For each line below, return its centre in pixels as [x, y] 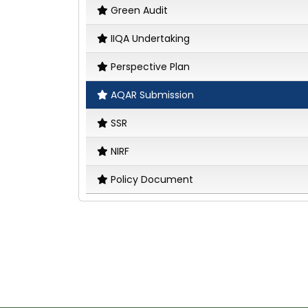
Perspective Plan [150, 66]
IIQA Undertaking [150, 38]
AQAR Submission [152, 95]
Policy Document [152, 179]
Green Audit [139, 10]
